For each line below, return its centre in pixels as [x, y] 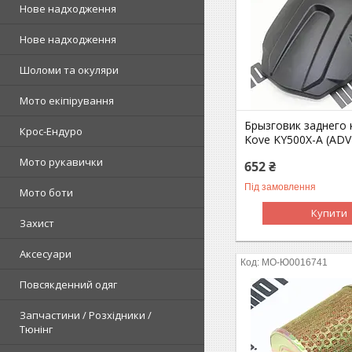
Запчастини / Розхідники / [86, 315]
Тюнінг [36, 329]
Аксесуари [46, 253]
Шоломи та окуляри [69, 70]
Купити [330, 213]
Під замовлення [280, 187]
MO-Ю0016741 [295, 262]
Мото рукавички [61, 161]
